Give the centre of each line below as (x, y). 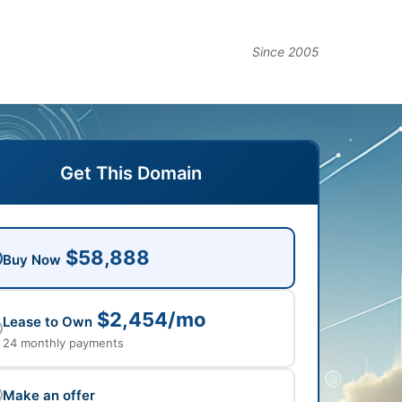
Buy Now (32, 260)
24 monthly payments (63, 343)
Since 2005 (286, 52)
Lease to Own (48, 322)
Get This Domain (131, 173)
